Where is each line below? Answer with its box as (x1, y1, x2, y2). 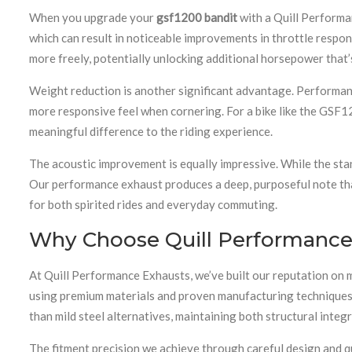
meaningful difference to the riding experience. (29, 123, 273, 138)
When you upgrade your (29, 9, 156, 24)
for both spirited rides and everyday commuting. (29, 196, 277, 211)
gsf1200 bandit (156, 9, 237, 24)
